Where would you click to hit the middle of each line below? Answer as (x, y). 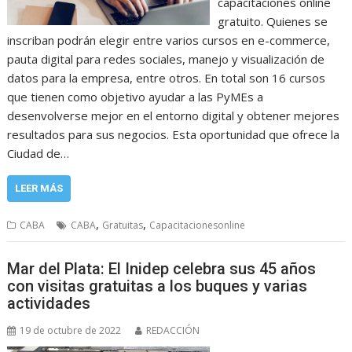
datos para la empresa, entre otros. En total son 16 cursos (167, 78)
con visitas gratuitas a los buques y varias (158, 286)
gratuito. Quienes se (272, 21)
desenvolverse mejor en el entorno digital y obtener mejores (174, 115)
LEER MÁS (39, 188)
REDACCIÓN (173, 330)
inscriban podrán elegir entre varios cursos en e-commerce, (169, 40)
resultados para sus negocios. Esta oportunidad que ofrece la (174, 134)
